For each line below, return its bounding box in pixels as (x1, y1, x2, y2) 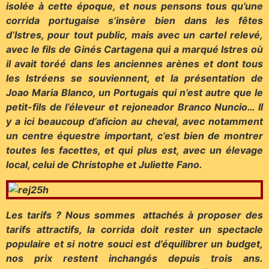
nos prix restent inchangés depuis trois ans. (6, 252, 263, 265)
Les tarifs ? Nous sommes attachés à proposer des (6, 209, 263, 222)
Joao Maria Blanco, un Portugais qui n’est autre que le (6, 86, 263, 98)
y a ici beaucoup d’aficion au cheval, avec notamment (6, 115, 263, 127)
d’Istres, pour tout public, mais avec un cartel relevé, (6, 28, 263, 41)
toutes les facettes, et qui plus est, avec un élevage (6, 144, 263, 156)
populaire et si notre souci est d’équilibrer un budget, (6, 238, 263, 250)
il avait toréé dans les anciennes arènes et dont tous (6, 57, 263, 70)
